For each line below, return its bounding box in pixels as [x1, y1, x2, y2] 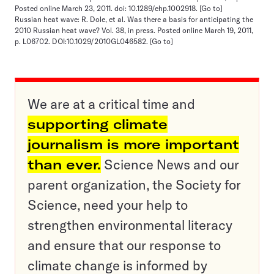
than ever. [28, 156, 101, 173]
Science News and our [101, 156, 239, 173]
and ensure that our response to [28, 237, 221, 254]
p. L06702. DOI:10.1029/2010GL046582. [15, 37, 150, 46]
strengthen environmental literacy [28, 217, 232, 234]
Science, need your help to [28, 196, 188, 213]
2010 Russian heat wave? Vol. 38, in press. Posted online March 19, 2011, [15, 26, 253, 35]
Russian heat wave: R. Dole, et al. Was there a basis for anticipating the [15, 15, 253, 24]
